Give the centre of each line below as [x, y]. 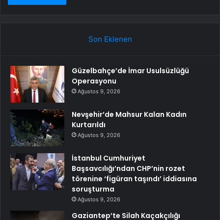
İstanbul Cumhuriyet [109, 158]
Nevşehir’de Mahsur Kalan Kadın [129, 115]
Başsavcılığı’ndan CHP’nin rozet [128, 169]
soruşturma [93, 189]
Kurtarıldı [89, 125]
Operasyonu [94, 81]
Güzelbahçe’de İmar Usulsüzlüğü [130, 71]
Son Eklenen [110, 39]
